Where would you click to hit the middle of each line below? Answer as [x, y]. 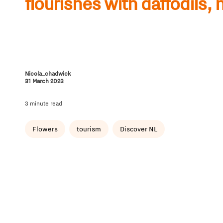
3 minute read [44, 103]
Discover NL [139, 129]
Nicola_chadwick [48, 73]
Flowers [45, 129]
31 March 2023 [44, 81]
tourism [89, 129]
